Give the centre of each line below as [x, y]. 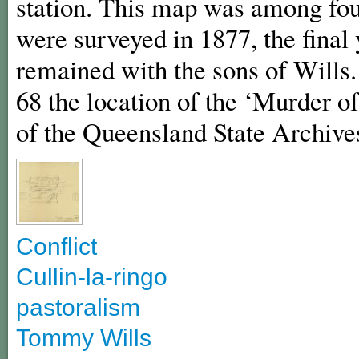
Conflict [56, 247]
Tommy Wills [84, 338]
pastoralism [78, 308]
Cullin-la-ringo [92, 277]
